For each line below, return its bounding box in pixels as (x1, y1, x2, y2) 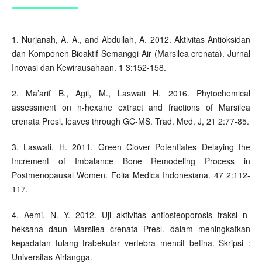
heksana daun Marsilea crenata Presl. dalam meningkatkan (11, 223, 251, 235)
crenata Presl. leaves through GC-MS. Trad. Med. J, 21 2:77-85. (11, 115, 249, 127)
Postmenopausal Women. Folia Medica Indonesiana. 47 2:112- (11, 169, 251, 181)
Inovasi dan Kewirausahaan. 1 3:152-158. (11, 61, 166, 74)
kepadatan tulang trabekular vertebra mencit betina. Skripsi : (11, 237, 251, 249)
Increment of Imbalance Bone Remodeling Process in (11, 155, 251, 167)
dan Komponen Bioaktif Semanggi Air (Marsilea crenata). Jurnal (11, 47, 251, 60)
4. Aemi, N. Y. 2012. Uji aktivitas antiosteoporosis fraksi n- (11, 209, 251, 221)
